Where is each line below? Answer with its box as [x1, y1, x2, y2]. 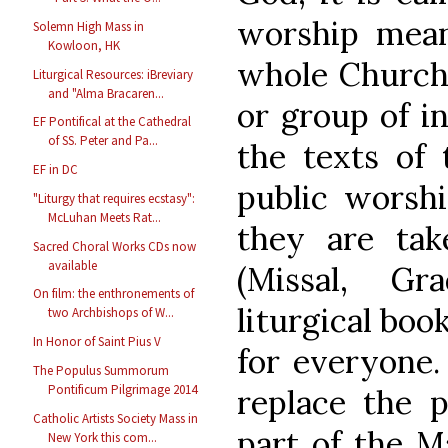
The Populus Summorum [33, 361, 170, 379]
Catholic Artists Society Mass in [33, 409, 199, 427]
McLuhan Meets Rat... [48, 208, 162, 226]
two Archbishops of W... [48, 304, 175, 322]
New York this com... [48, 428, 158, 446]
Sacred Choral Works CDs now [33, 237, 197, 255]
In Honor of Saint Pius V [33, 333, 162, 351]
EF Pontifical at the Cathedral [33, 113, 192, 131]
